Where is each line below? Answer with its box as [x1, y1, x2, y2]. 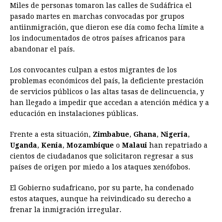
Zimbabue [93, 130, 129, 139]
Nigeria [161, 130, 188, 139]
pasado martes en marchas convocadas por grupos [10, 12, 184, 21]
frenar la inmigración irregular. [10, 206, 121, 214]
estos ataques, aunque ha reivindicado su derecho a [10, 195, 191, 203]
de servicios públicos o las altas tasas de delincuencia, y [10, 88, 204, 96]
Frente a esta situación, [10, 130, 93, 139]
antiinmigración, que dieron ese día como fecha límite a [10, 23, 204, 32]
